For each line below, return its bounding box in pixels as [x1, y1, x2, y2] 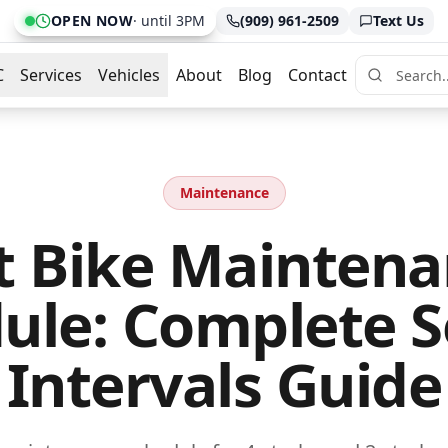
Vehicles [98, 64, 160, 86]
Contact [288, 64, 347, 86]
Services [20, 64, 82, 86]
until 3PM [140, 11, 205, 30]
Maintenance [179, 183, 269, 202]
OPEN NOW [51, 11, 133, 30]
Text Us [372, 11, 424, 30]
